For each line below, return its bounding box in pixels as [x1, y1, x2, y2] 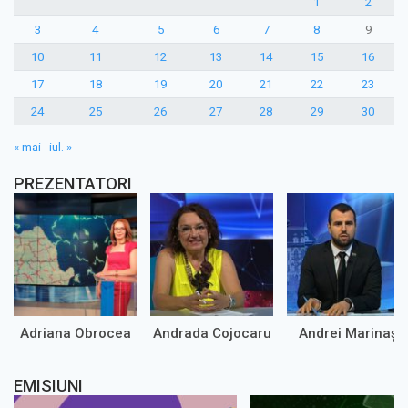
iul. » [49, 139, 72, 154]
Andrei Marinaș [299, 324, 398, 342]
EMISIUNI [14, 375, 83, 395]
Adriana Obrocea [19, 324, 131, 342]
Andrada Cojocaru [152, 324, 271, 342]
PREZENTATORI [14, 173, 132, 193]
